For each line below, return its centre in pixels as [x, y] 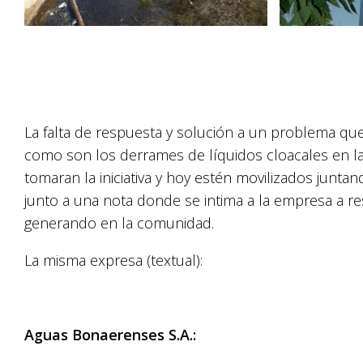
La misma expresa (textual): [113, 260]
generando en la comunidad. [119, 223]
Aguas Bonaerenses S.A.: [110, 335]
